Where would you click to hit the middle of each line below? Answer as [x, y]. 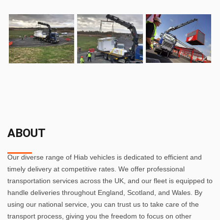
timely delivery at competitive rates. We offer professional [96, 169]
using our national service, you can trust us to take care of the [103, 204]
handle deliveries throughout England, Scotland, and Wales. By [105, 192]
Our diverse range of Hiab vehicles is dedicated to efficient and [105, 157]
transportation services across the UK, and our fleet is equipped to [110, 180]
